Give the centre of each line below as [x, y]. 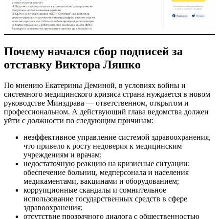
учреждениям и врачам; [63, 154]
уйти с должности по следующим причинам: [79, 120]
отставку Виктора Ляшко [72, 64]
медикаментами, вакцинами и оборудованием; [101, 181]
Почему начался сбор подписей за [93, 51]
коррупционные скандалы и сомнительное [95, 190]
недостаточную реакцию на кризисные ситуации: [107, 163]
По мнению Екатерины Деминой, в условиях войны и [95, 85]
